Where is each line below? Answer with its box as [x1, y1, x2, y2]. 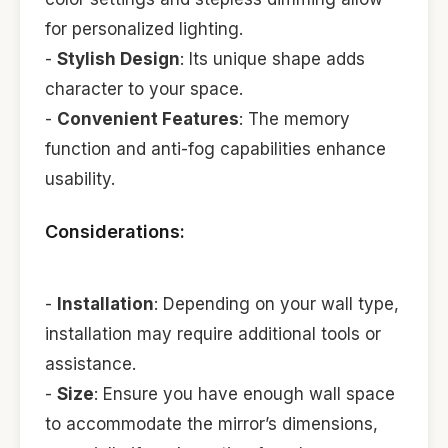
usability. [45, 169, 115, 190]
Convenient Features [57, 109, 239, 130]
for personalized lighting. [45, 19, 243, 40]
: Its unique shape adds [180, 49, 365, 70]
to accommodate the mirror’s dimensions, [45, 413, 378, 434]
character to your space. [45, 79, 243, 100]
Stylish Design [57, 49, 180, 70]
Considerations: [45, 220, 185, 242]
